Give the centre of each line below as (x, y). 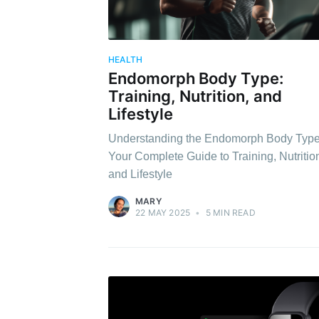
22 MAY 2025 (163, 213)
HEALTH (126, 59)
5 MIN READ (229, 213)
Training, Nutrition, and (195, 96)
